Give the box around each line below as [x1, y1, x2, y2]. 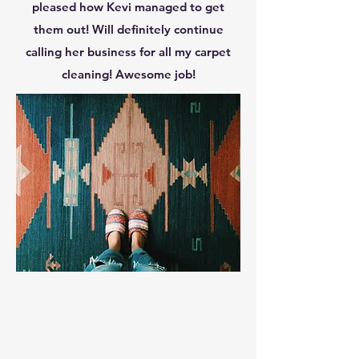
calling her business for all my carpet [26, 44, 231, 59]
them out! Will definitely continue [33, 22, 224, 37]
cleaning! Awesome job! [61, 67, 196, 82]
